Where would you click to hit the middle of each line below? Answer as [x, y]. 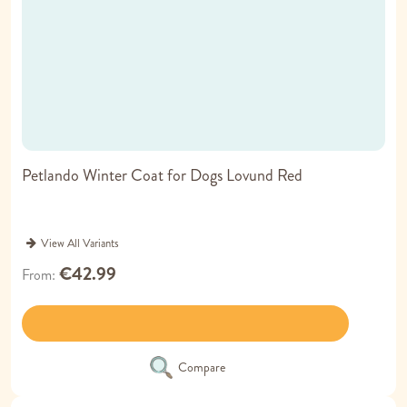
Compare [201, 367]
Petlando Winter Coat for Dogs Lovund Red [162, 176]
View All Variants [80, 244]
